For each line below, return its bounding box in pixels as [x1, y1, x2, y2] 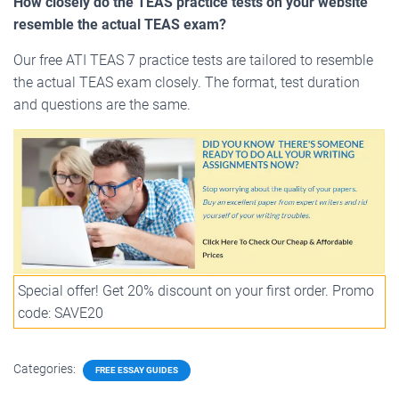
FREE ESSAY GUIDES [95, 365, 178, 376]
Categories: [13, 362, 78, 377]
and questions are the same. [13, 96, 191, 114]
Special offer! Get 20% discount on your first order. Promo [18, 282, 374, 300]
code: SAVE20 [18, 305, 103, 322]
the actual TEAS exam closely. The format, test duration [13, 74, 360, 92]
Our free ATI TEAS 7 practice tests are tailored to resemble [13, 52, 373, 69]
